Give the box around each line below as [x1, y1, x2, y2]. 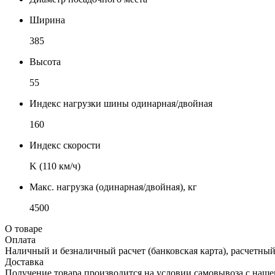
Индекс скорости [29, 139, 101, 150]
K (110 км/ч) [29, 160, 80, 171]
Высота [29, 56, 61, 67]
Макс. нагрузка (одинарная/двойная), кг [29, 181, 197, 192]
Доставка [5, 256, 44, 267]
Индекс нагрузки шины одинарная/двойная [29, 98, 212, 109]
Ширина [29, 14, 65, 25]
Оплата [5, 234, 36, 245]
